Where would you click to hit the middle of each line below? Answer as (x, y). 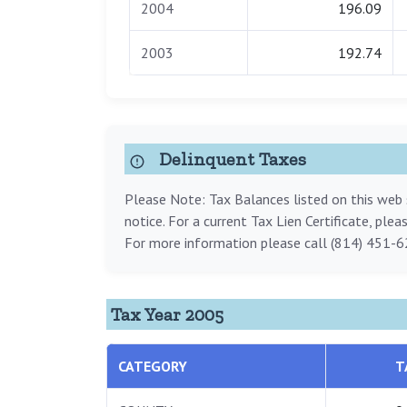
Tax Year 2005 (167, 315)
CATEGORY (153, 367)
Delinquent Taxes (230, 159)
